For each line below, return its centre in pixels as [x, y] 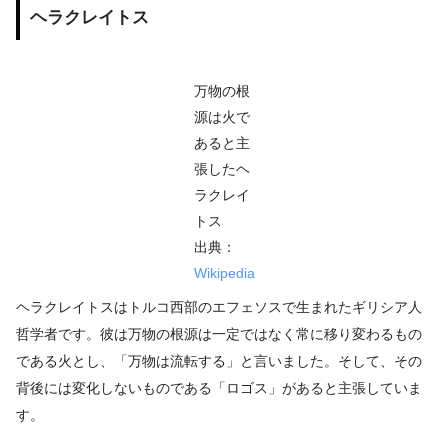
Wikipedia [224, 273]
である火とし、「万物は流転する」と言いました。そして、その [219, 361]
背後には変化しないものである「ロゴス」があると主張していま [219, 388]
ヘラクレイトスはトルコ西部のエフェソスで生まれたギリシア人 [219, 307]
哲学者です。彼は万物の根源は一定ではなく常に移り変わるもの [219, 334]
